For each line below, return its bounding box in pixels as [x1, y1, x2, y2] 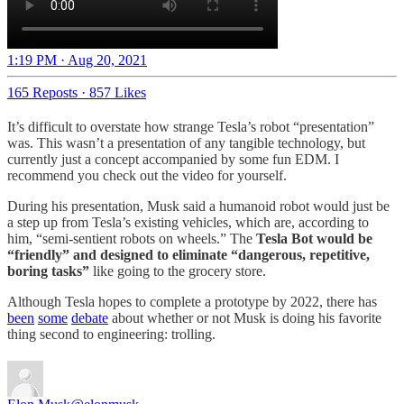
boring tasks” [7, 263, 89, 280]
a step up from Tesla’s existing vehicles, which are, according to [7, 215, 369, 231]
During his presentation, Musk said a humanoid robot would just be [7, 198, 390, 215]
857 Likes [89, 85, 146, 101]
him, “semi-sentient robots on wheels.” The [7, 231, 256, 247]
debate [71, 310, 108, 326]
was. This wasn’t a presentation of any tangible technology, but [7, 135, 365, 151]
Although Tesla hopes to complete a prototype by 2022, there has [7, 294, 377, 310]
